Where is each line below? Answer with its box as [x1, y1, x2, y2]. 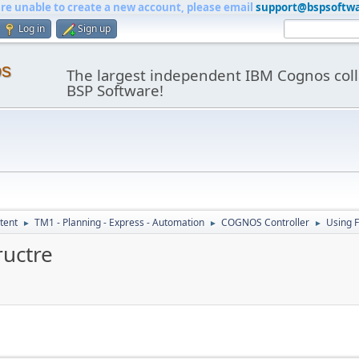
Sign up [78, 22, 111, 35]
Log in [18, 22, 45, 35]
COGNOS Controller [221, 216, 309, 229]
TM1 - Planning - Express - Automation [34, 216, 204, 229]
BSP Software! [66, 80, 163, 100]
